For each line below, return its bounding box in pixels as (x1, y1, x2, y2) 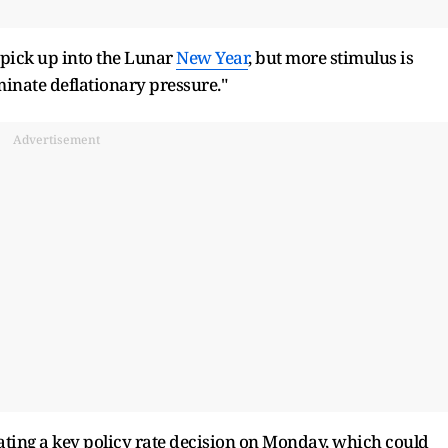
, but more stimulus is (248, 45, 413, 69)
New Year (176, 45, 248, 69)
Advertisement (12, 130, 100, 148)
